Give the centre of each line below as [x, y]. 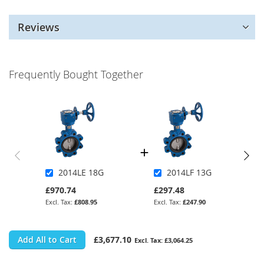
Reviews [39, 27]
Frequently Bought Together [76, 74]
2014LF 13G [189, 172]
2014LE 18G [81, 172]
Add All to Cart [47, 239]
